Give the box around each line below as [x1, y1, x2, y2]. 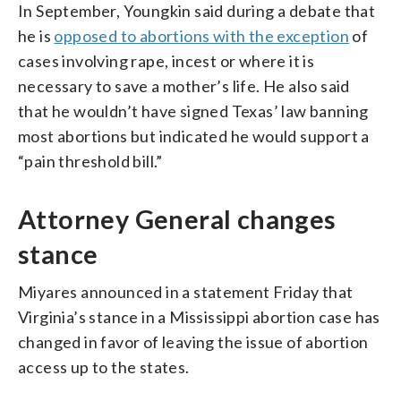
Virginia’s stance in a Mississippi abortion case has [18, 306, 380, 327]
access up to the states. [18, 356, 190, 377]
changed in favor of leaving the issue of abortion [18, 331, 369, 352]
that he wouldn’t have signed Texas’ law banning [18, 100, 369, 121]
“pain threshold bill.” [18, 150, 163, 171]
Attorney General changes [18, 203, 337, 235]
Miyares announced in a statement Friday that [18, 281, 354, 302]
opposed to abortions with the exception [54, 25, 350, 46]
